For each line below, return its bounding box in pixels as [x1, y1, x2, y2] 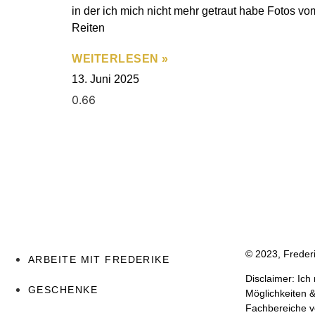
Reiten [72, 21, 105, 34]
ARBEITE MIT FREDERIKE [28, 253, 170, 265]
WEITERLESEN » [72, 52, 169, 65]
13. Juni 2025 [72, 72, 139, 85]
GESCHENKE [28, 283, 98, 295]
